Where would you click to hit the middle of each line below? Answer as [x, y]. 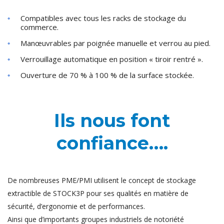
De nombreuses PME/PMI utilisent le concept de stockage [102, 180]
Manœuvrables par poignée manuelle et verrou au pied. [115, 43]
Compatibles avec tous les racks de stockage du [103, 18]
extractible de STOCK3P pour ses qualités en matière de [98, 193]
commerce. [39, 27]
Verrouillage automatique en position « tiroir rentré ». [112, 59]
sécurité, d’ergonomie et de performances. [76, 206]
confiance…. [112, 143]
